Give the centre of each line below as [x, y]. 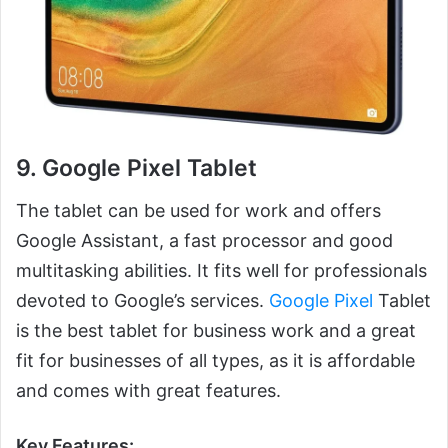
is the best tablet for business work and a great [216, 330]
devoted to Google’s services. [142, 300]
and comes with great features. [148, 390]
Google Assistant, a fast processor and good [204, 240]
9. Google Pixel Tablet [136, 168]
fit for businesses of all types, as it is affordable [215, 360]
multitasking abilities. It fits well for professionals [221, 270]
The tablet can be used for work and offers [198, 210]
